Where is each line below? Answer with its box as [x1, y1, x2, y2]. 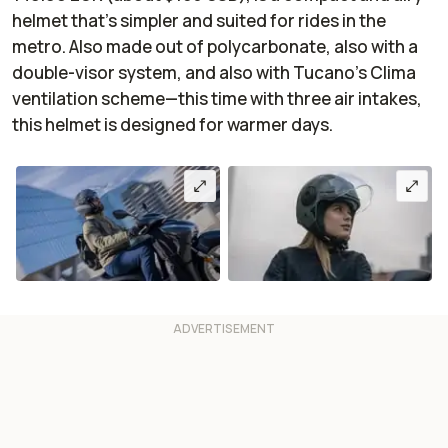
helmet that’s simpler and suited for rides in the [12, 8, 386, 32]
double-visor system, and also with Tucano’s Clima [12, 60, 416, 84]
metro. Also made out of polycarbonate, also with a [12, 34, 418, 58]
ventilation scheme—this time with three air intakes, [12, 86, 422, 110]
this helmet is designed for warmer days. [12, 112, 336, 136]
